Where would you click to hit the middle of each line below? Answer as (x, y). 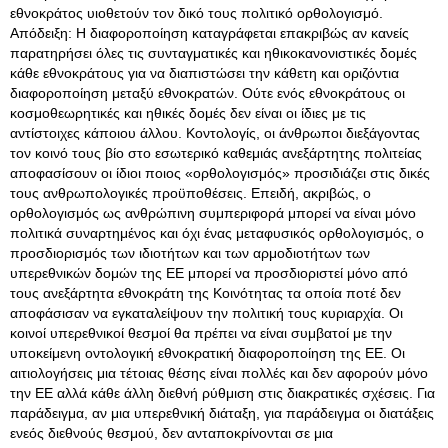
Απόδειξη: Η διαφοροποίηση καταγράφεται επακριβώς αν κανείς (209, 33)
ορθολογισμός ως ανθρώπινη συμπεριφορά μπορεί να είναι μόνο (213, 213)
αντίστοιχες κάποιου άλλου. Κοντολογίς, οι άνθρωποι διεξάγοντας (215, 133)
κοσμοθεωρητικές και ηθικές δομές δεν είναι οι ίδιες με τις (188, 113)
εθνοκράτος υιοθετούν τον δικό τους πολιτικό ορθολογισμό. (196, 13)
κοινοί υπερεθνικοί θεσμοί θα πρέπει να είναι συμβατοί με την (201, 333)
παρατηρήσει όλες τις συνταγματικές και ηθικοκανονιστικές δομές (213, 53)
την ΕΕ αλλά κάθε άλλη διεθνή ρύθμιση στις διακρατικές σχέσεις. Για (222, 393)
